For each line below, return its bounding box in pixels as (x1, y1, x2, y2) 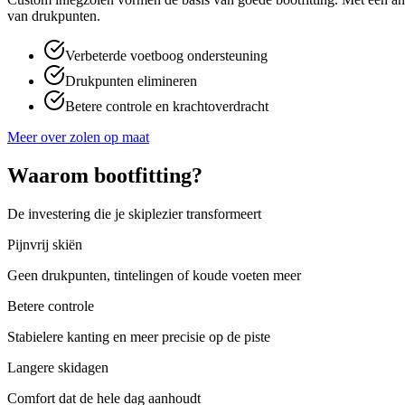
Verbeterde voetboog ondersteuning (65, 48, 268, 64)
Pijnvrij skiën (7, 237, 82, 252)
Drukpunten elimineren (65, 73, 197, 89)
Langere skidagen (7, 360, 108, 375)
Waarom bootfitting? (7, 164, 202, 188)
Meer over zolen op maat (7, 129, 149, 146)
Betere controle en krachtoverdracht (65, 99, 268, 115)
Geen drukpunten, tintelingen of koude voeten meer (7, 268, 301, 283)
